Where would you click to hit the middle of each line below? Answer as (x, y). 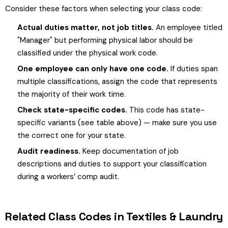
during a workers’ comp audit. (68, 177)
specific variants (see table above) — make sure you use (117, 123)
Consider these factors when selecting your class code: (104, 9)
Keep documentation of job (130, 151)
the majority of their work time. (72, 94)
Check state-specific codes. (72, 110)
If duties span (193, 69)
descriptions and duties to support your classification (112, 164)
